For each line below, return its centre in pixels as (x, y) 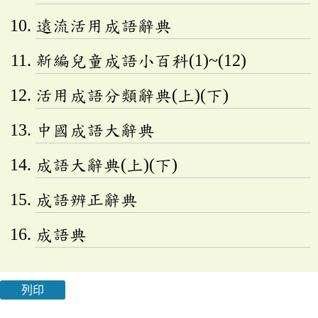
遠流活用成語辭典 (104, 25)
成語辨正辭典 (87, 199)
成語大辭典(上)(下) (106, 164)
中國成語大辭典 (95, 130)
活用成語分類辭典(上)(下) (132, 95)
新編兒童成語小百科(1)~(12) (141, 60)
